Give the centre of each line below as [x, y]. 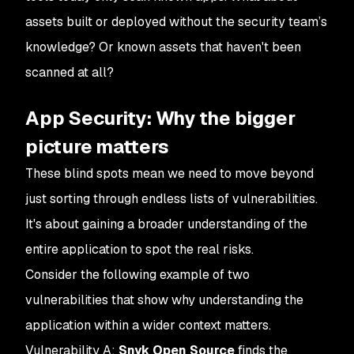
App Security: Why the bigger [160, 118]
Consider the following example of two [137, 275]
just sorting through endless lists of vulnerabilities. [171, 199]
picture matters [97, 147]
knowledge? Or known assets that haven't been [163, 47]
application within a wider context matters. [150, 325]
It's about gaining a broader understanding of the [166, 224]
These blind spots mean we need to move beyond [169, 173]
